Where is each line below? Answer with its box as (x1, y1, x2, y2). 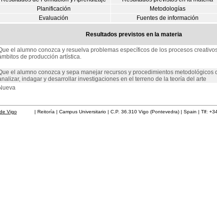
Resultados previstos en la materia (86, 31, 182, 38)
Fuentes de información (136, 15, 199, 21)
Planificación (36, 5, 71, 12)
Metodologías (149, 5, 186, 12)
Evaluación (39, 15, 68, 21)
